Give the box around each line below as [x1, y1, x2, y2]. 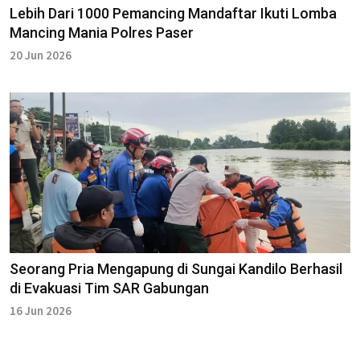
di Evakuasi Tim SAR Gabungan [10, 280, 209, 297]
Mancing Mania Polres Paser [10, 24, 194, 42]
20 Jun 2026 [10, 47, 72, 63]
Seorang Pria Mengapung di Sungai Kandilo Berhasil [10, 260, 342, 278]
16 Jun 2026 [10, 303, 72, 319]
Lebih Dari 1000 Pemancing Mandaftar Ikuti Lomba [10, 5, 337, 22]
